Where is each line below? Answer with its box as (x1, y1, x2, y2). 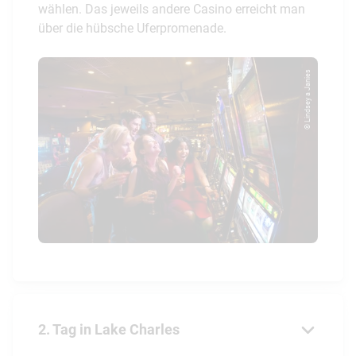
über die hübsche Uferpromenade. (38, 21, 226, 37)
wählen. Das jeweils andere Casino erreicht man (38, 2, 305, 17)
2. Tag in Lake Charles (38, 321, 180, 339)
